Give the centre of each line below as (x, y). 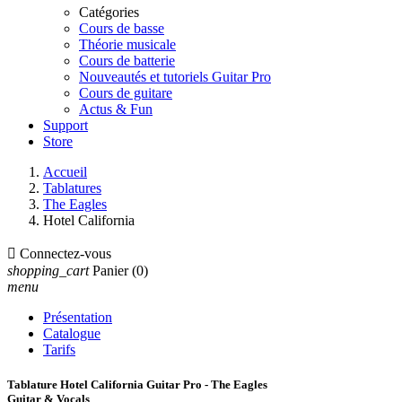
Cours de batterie (127, 61)
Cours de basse (122, 28)
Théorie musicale (127, 44)
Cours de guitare (126, 93)
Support (66, 125)
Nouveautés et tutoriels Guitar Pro (175, 77)
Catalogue (72, 333)
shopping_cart (48, 271)
